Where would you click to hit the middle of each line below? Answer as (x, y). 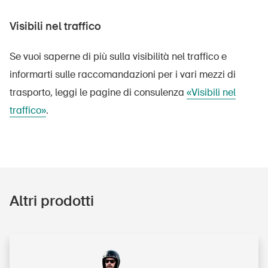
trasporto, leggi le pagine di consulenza (98, 92)
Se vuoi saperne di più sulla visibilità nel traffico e (118, 56)
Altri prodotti (52, 200)
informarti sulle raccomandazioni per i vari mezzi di (123, 74)
